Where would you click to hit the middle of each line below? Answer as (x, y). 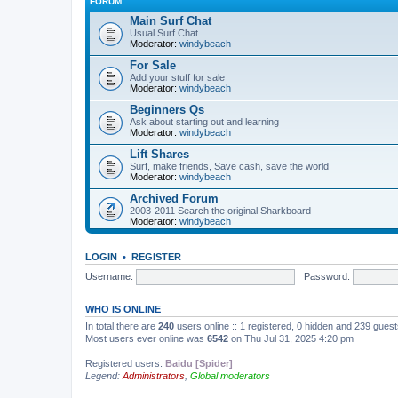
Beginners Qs (167, 109)
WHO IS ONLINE (123, 309)
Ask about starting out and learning (204, 121)
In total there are (122, 326)
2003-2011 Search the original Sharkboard (220, 210)
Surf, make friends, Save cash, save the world (229, 166)
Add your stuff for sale (177, 77)
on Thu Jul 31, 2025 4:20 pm (291, 338)
